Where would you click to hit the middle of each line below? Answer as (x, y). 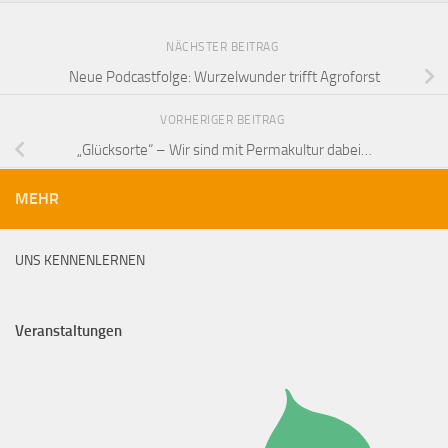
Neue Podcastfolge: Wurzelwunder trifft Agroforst (224, 76)
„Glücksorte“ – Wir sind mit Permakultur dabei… (224, 149)
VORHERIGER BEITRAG (224, 120)
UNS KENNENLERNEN (80, 261)
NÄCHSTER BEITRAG (224, 47)
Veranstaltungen (68, 331)
